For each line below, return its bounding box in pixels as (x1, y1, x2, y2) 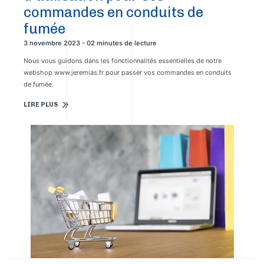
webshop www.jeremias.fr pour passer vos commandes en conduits (24, 68, 232, 77)
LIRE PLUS (24, 101, 58, 108)
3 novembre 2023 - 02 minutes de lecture (24, 39, 157, 47)
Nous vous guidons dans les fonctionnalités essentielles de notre (24, 57, 222, 65)
